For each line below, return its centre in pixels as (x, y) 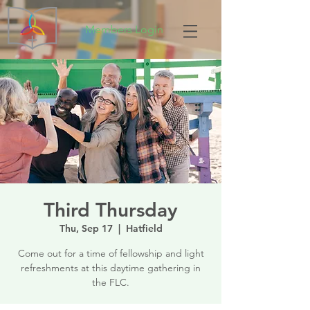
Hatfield (144, 228)
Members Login (124, 29)
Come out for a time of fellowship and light (111, 253)
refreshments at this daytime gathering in (111, 268)
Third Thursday (111, 210)
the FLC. (111, 282)
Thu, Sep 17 (86, 228)
